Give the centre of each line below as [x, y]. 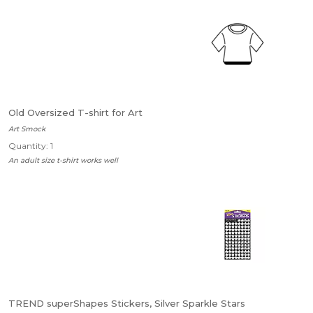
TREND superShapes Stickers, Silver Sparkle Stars [127, 303]
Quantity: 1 [31, 146]
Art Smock [27, 129]
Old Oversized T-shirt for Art [75, 112]
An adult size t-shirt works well [63, 160]
